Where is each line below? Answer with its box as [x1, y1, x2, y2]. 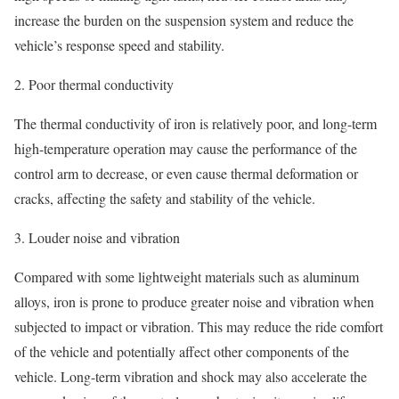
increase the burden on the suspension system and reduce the [14, 10, 354, 29]
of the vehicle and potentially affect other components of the [14, 341, 349, 361]
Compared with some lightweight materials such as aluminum [14, 266, 359, 286]
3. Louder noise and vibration [14, 227, 180, 247]
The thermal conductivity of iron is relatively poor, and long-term [14, 113, 377, 133]
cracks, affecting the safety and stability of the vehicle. [14, 188, 315, 208]
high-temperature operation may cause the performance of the [14, 138, 357, 158]
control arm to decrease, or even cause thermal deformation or [14, 163, 358, 183]
